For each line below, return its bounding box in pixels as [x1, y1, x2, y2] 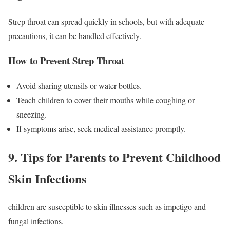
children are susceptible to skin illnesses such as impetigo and [8, 201, 206, 212]
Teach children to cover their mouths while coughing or [16, 94, 195, 106]
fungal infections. [8, 215, 64, 226]
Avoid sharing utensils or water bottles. [16, 80, 142, 91]
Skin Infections [8, 169, 86, 188]
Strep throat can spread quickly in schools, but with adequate [8, 15, 204, 27]
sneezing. [16, 109, 47, 120]
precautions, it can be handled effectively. [8, 30, 141, 41]
